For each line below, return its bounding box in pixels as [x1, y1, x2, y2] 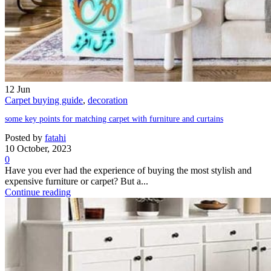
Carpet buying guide [5, 95, 83, 106]
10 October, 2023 [5, 143, 71, 154]
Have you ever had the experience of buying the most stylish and [5, 165, 252, 176]
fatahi [45, 132, 66, 143]
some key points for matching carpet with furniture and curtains [5, 114, 223, 124]
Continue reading [5, 187, 71, 198]
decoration [88, 95, 128, 106]
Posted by [5, 132, 42, 143]
